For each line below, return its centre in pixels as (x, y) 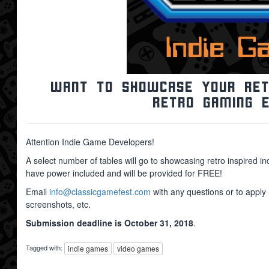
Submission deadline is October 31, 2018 (110, 223)
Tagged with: (45, 247)
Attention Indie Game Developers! (90, 142)
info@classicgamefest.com (100, 192)
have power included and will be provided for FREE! (124, 173)
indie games (88, 249)
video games (138, 249)
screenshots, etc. (58, 204)
